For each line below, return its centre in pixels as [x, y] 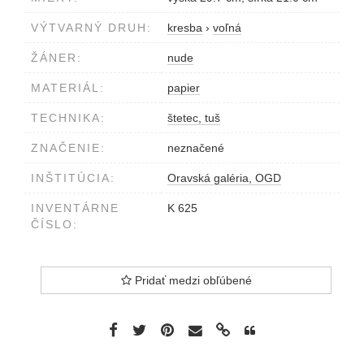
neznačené [196, 148]
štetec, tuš [194, 118]
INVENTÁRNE [75, 208]
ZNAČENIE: [68, 148]
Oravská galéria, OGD [224, 178]
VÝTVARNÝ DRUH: [91, 28]
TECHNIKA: [68, 118]
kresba [185, 28]
